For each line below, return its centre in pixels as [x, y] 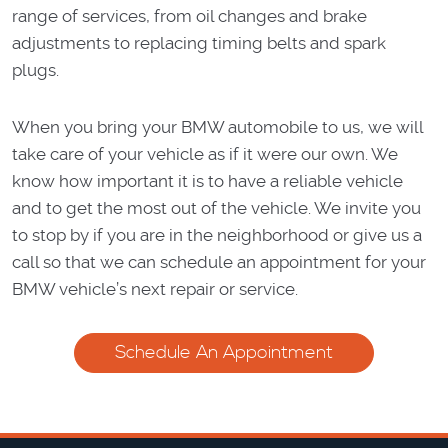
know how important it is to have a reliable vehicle [207, 180]
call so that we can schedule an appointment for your [219, 261]
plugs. [35, 69]
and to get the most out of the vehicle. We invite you [216, 207]
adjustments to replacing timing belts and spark [199, 42]
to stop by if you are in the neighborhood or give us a [217, 234]
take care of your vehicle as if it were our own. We [205, 153]
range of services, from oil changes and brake [189, 15]
